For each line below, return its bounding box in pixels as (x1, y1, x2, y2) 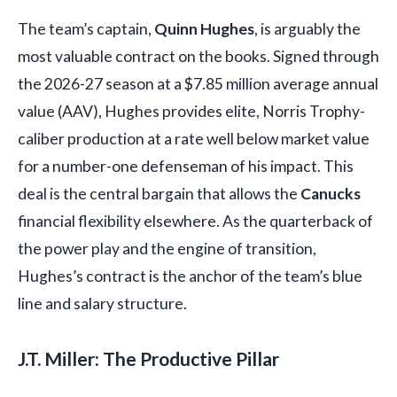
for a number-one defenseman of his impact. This (18, 157, 354, 176)
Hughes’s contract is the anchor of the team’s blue (18, 267, 362, 286)
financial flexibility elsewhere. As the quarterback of (18, 212, 373, 231)
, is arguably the (254, 19, 361, 39)
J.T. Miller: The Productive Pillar (18, 347, 279, 370)
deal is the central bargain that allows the (18, 184, 300, 204)
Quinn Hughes (154, 19, 254, 39)
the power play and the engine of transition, (18, 239, 316, 259)
